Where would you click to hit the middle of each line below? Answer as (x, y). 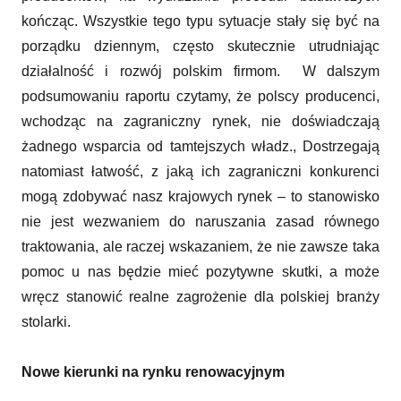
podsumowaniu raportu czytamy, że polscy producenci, (200, 96)
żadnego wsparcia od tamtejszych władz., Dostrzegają (200, 146)
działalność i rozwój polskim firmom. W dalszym (200, 71)
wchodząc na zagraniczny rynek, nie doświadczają (200, 121)
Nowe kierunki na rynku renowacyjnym (153, 371)
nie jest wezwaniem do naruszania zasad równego (200, 221)
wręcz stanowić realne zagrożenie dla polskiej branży (200, 296)
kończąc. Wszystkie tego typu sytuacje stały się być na (200, 21)
